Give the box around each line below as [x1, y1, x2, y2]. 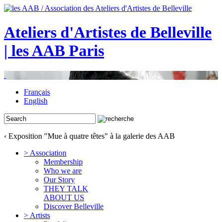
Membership [44, 157, 83, 166]
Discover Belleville [44, 202, 104, 211]
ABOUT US [44, 193, 84, 202]
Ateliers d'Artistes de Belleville [4, 23, 212, 42]
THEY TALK [44, 184, 88, 193]
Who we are [44, 166, 82, 175]
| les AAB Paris [4, 42, 104, 60]
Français [24, 87, 50, 96]
